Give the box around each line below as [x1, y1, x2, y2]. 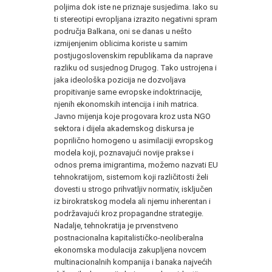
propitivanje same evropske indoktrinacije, [54, 87, 202, 97]
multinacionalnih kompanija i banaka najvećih [54, 257, 212, 267]
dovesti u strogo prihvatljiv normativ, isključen [54, 184, 212, 194]
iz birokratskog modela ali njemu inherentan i [54, 196, 211, 206]
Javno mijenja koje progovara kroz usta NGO [54, 111, 211, 121]
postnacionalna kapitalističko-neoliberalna [54, 233, 203, 242]
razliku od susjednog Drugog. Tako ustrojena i [54, 63, 217, 72]
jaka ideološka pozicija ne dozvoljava [54, 75, 186, 84]
